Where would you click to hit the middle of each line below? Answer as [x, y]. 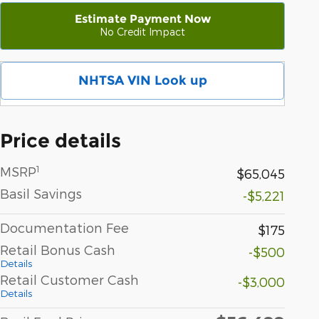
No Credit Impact [142, 32]
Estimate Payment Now [142, 19]
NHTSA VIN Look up [142, 81]
